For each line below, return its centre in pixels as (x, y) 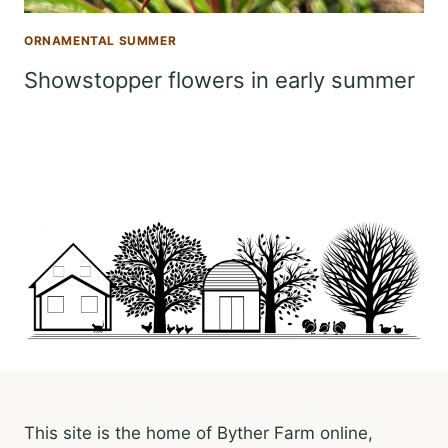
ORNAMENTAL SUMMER (100, 40)
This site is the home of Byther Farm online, (198, 433)
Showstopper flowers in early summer (219, 79)
